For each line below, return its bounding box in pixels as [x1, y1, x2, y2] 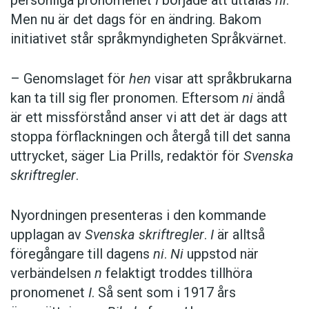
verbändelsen [10, 265, 94, 282]
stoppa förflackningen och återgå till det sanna [10, 128, 290, 146]
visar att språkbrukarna [151, 70, 292, 88]
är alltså [214, 226, 265, 243]
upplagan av [10, 226, 81, 243]
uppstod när [183, 246, 259, 263]
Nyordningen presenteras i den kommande [10, 207, 266, 224]
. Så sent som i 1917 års [92, 284, 236, 301]
